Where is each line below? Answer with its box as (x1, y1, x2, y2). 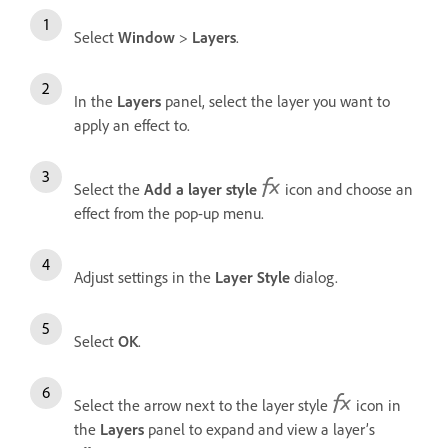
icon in (352, 394, 401, 415)
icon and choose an (281, 178, 413, 199)
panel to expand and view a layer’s (144, 418, 375, 439)
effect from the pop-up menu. (74, 202, 264, 223)
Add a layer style (144, 178, 257, 199)
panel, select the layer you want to (161, 90, 390, 111)
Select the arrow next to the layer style (74, 394, 332, 415)
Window (118, 26, 175, 47)
